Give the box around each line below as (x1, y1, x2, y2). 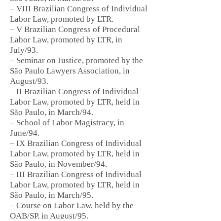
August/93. (10, 76, 48, 86)
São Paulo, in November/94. (10, 159, 107, 169)
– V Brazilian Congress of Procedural (10, 25, 140, 34)
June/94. (10, 128, 39, 138)
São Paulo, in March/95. (10, 190, 93, 200)
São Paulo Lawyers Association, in (10, 66, 130, 75)
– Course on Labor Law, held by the (10, 201, 134, 210)
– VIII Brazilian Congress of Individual (10, 4, 147, 13)
